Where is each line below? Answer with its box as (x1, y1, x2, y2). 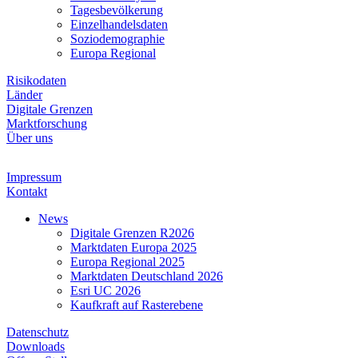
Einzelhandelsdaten (70, 17, 168, 31)
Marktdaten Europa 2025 (70, 240, 197, 254)
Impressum (6, 169, 62, 184)
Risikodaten (6, 73, 66, 87)
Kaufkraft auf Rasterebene (70, 297, 203, 312)
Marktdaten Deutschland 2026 (70, 268, 223, 283)
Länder (6, 87, 42, 101)
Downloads (6, 339, 65, 353)
